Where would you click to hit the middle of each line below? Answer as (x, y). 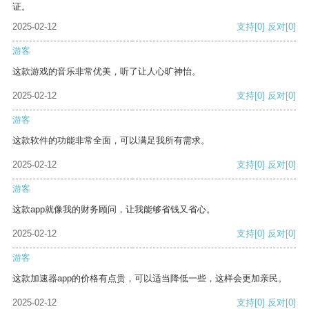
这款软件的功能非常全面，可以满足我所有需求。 (111, 141)
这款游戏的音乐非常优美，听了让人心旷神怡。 (107, 72)
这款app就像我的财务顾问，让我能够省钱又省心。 (114, 210)
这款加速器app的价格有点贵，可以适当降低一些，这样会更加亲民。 (150, 279)
